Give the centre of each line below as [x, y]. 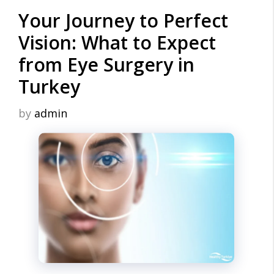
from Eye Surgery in [106, 64]
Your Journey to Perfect [123, 20]
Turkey [49, 86]
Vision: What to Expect [117, 42]
